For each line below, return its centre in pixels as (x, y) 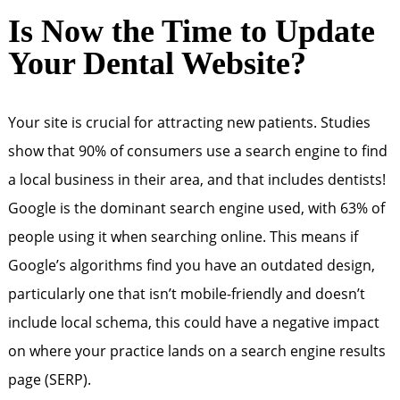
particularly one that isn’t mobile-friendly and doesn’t (186, 294)
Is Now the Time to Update (191, 31)
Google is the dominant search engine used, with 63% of (196, 208)
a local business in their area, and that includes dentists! (196, 179)
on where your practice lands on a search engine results (196, 351)
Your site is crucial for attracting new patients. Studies (189, 122)
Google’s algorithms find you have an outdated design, (191, 265)
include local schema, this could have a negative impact (193, 322)
